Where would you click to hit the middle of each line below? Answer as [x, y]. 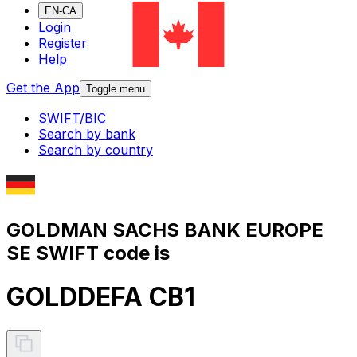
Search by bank [87, 134]
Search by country [96, 150]
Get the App [43, 88]
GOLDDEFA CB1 [101, 297]
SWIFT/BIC [72, 118]
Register [63, 43]
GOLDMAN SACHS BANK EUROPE [165, 229]
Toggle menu [116, 89]
